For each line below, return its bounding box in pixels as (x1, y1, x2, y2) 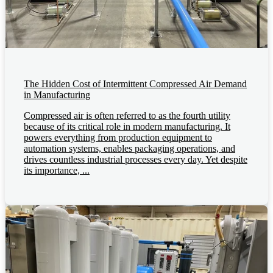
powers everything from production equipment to (24, 132, 212, 143)
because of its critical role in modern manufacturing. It (24, 121, 230, 132)
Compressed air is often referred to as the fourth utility (24, 110, 230, 121)
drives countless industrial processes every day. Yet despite (24, 154, 247, 165)
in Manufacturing (24, 90, 90, 101)
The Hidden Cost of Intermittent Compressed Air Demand (24, 79, 247, 90)
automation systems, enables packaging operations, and (24, 143, 235, 154)
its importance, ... (24, 165, 90, 176)
